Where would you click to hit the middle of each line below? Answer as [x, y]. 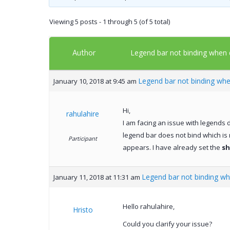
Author [84, 53]
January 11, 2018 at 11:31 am [97, 177]
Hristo [83, 210]
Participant [83, 139]
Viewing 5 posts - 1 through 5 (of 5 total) [109, 22]
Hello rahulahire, [148, 207]
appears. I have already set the [172, 148]
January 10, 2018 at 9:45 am [95, 81]
